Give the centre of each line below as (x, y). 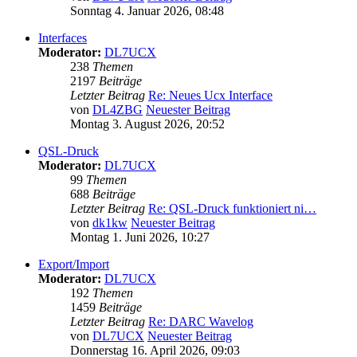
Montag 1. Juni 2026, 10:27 (140, 237)
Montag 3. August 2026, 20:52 (147, 124)
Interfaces (63, 38)
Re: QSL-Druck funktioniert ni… (232, 209)
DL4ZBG (118, 110)
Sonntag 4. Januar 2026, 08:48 (147, 11)
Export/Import (74, 265)
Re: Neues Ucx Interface (210, 96)
